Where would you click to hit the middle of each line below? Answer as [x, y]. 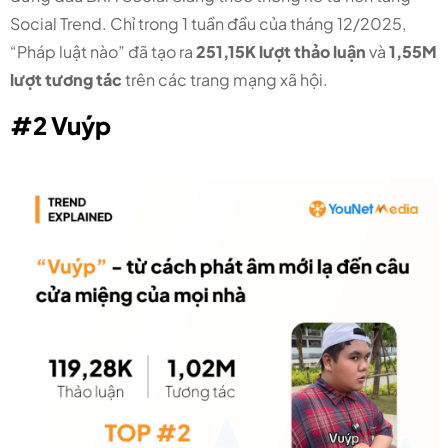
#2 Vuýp [60, 125]
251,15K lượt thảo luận [282, 52]
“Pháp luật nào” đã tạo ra [103, 52]
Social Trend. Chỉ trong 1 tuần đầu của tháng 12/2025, [208, 24]
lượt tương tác [66, 80]
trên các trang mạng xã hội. [225, 80]
